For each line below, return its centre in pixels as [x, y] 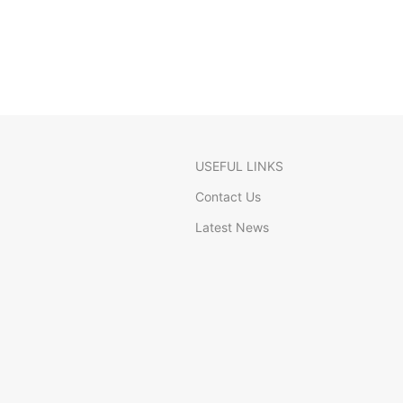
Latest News [232, 227]
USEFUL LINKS [239, 166]
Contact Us [228, 197]
